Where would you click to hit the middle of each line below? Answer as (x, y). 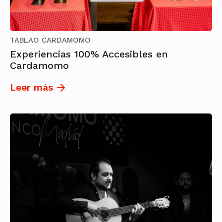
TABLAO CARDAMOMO (50, 40)
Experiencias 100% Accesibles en (89, 54)
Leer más (31, 88)
